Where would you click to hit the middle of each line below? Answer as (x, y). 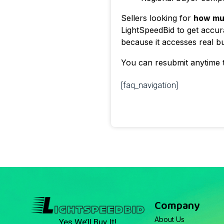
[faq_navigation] (149, 85)
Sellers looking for (157, 18)
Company (177, 206)
